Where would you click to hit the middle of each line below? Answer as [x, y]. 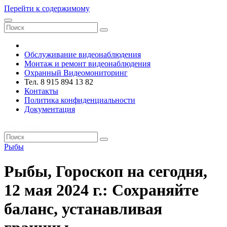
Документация [50, 109]
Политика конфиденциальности [80, 100]
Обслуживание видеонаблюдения [83, 54]
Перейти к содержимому [47, 8]
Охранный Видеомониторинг [76, 73]
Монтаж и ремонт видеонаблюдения [87, 64]
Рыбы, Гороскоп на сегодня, [106, 172]
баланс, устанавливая [83, 209]
